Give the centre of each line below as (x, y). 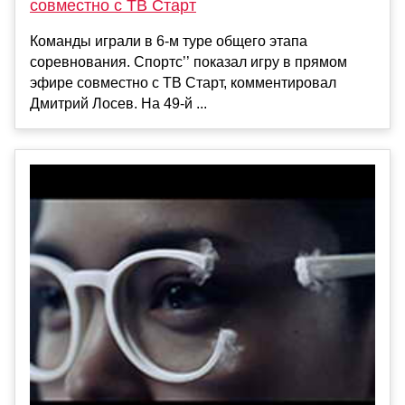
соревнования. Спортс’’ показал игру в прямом (188, 62)
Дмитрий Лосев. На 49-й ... (118, 104)
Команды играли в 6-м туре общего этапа (169, 42)
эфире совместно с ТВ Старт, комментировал (183, 83)
